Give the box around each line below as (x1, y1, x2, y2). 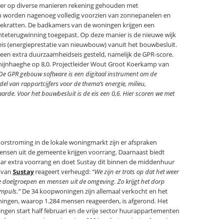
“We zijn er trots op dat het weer (92, 167, 179, 176)
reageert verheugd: (34, 167, 92, 176)
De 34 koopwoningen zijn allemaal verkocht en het (21, 187, 168, 196)
